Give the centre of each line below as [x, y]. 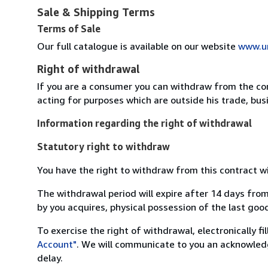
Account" [57, 244]
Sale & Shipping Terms [96, 12]
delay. [50, 258]
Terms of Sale [69, 28]
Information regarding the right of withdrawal [144, 123]
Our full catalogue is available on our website [138, 46]
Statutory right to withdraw [103, 146]
